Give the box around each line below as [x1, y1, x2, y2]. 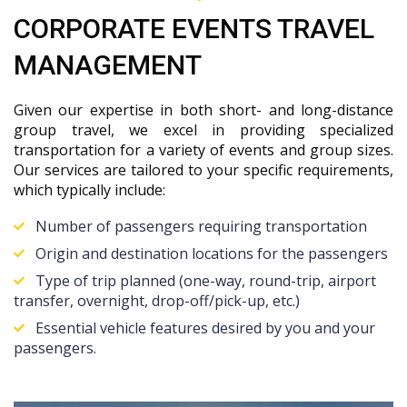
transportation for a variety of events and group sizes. [14, 140, 393, 160]
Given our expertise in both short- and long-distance [14, 100, 393, 120]
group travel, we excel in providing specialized [14, 120, 393, 140]
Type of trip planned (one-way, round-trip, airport [35, 271, 376, 291]
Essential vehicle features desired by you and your [35, 318, 375, 338]
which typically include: [14, 180, 165, 200]
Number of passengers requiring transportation [35, 216, 367, 236]
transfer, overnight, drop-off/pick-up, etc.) [14, 291, 300, 311]
